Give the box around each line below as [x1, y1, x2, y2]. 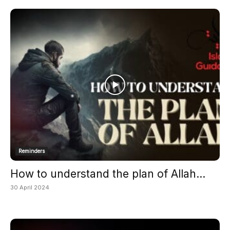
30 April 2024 [10, 183, 49, 191]
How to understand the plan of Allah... [10, 167, 205, 180]
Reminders [18, 147, 45, 154]
